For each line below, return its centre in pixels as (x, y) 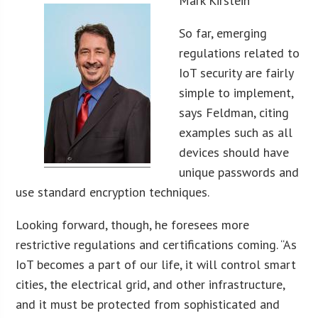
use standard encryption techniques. (113, 192)
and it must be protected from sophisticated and (148, 305)
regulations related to (240, 53)
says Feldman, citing (234, 113)
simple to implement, (236, 93)
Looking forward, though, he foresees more (133, 225)
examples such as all (236, 133)
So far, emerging (223, 33)
